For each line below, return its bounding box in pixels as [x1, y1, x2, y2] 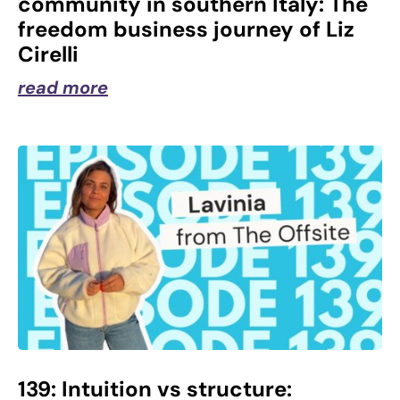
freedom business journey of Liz [18, 14, 354, 43]
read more [18, 75, 108, 99]
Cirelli [18, 39, 79, 68]
